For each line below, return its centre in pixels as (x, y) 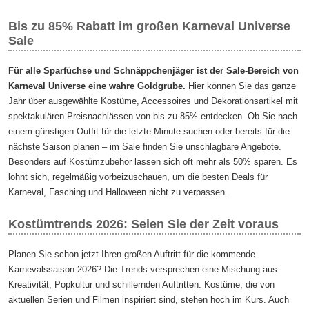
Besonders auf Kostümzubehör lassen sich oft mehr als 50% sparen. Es (153, 161)
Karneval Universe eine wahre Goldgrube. (97, 86)
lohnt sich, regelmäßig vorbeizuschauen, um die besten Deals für (138, 177)
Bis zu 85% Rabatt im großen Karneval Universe (150, 26)
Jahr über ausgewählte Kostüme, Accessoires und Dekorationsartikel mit (153, 101)
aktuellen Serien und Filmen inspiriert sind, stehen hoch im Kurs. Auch (149, 299)
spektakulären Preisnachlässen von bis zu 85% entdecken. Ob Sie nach (153, 116)
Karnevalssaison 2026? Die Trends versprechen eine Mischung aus (143, 269)
